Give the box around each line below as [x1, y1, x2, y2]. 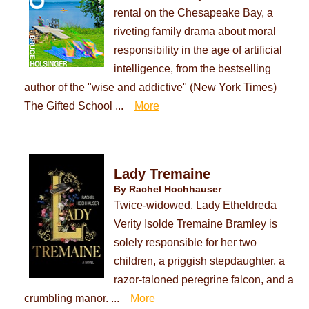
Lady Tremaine [113, 166, 210, 182]
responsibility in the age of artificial [113, 43, 282, 57]
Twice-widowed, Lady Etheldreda [113, 199, 277, 212]
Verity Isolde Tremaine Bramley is [113, 217, 277, 230]
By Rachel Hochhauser [113, 183, 221, 195]
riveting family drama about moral [113, 25, 276, 38]
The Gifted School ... [23, 99, 123, 112]
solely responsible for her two [113, 236, 257, 249]
